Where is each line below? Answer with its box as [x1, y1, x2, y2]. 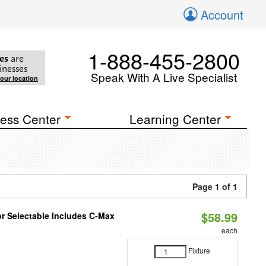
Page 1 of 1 [192, 180, 237, 192]
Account [201, 6, 243, 23]
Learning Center [129, 110, 221, 128]
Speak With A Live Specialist [91, 69, 237, 85]
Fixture [188, 245, 210, 256]
